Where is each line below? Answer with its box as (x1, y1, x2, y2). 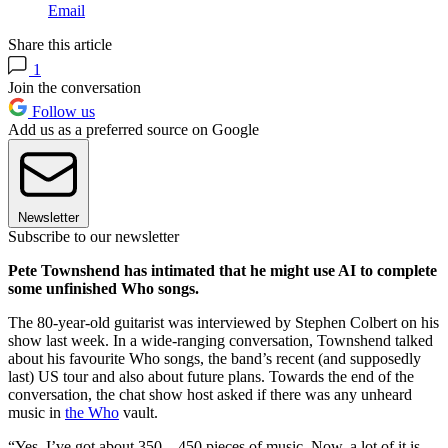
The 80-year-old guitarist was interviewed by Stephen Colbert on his (8, 314, 439, 332)
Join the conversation (8, 79, 141, 97)
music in (8, 404, 65, 422)
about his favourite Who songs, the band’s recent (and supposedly (8, 350, 421, 368)
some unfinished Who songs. (8, 280, 199, 298)
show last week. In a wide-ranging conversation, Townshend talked (8, 332, 433, 350)
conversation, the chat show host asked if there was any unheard (8, 386, 412, 404)
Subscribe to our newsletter (8, 228, 179, 246)
